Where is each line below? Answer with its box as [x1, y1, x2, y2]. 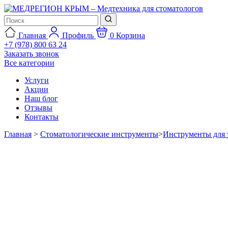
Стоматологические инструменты [40, 130, 158, 138]
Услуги [24, 76, 49, 84]
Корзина [116, 31, 145, 40]
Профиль [62, 31, 94, 40]
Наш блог [24, 94, 58, 103]
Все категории [4, 59, 54, 67]
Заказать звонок [4, 49, 59, 58]
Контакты [24, 112, 59, 121]
